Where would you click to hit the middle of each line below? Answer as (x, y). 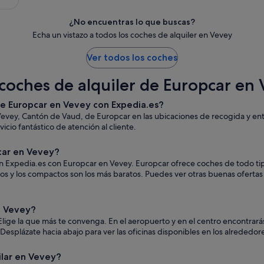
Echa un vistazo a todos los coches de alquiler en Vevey (132, 35)
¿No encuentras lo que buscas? (132, 22)
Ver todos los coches (132, 58)
